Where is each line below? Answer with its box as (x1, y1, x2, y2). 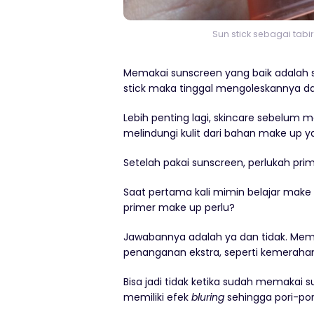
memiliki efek (123, 290, 191, 304)
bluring (191, 290, 224, 304)
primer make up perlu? (123, 200, 235, 214)
